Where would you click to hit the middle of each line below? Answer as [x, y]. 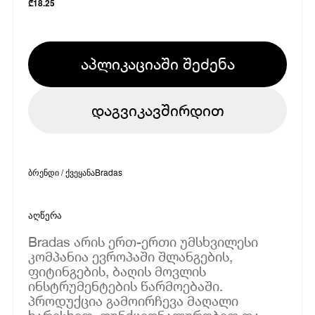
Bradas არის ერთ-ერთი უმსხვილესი [143, 241]
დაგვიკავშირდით [157, 110]
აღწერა [45, 215]
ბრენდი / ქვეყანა [62, 172]
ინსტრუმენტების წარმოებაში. [126, 285]
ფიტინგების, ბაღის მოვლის [117, 271]
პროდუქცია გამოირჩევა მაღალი [134, 300]
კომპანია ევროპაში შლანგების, [131, 256]
